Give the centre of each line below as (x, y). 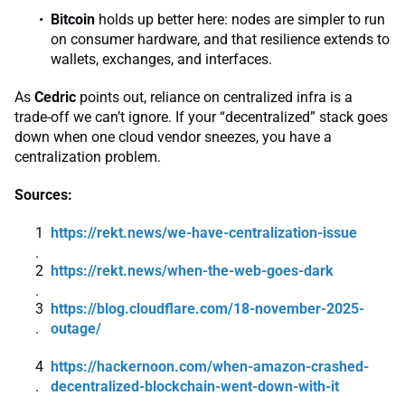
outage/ (76, 329)
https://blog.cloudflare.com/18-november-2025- (207, 309)
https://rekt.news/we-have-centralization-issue (204, 233)
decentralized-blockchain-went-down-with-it (195, 387)
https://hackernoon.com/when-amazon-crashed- (210, 367)
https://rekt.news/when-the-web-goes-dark (192, 271)
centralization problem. (88, 157)
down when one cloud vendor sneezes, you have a (173, 137)
